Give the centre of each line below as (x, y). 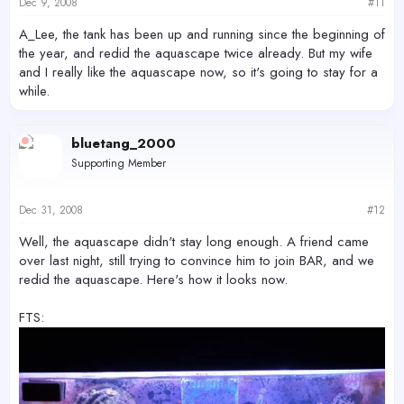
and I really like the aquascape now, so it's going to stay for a (198, 72)
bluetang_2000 (124, 143)
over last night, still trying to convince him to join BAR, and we (197, 261)
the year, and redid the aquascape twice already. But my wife (196, 53)
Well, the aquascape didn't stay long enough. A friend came (194, 242)
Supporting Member (119, 163)
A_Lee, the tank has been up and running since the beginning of (202, 34)
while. (34, 91)
